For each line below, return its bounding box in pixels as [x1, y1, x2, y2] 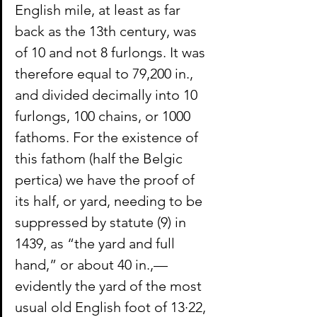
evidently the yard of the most [15, 277, 205, 295]
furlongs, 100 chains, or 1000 [15, 108, 194, 125]
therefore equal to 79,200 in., [15, 65, 197, 83]
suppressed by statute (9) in [15, 214, 190, 231]
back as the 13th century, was [15, 23, 200, 40]
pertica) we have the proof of [15, 171, 198, 189]
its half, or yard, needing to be [15, 192, 206, 210]
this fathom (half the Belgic [15, 150, 186, 168]
